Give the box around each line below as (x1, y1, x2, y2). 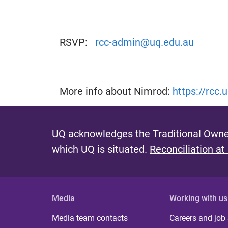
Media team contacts (52, 213, 128, 223)
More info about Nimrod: (60, 84, 173, 97)
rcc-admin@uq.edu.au (95, 36, 194, 49)
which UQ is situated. (52, 142, 150, 155)
